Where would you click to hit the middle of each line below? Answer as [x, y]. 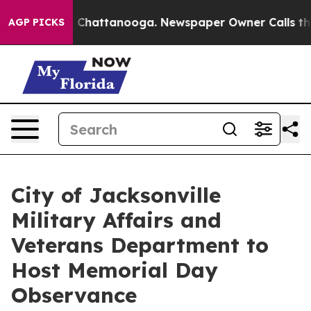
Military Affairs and [116, 220]
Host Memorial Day [115, 270]
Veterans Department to [140, 245]
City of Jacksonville [116, 195]
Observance [74, 295]
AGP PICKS [36, 22]
